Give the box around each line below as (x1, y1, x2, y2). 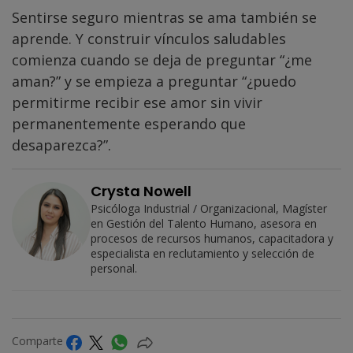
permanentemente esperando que (12, 114, 246, 134)
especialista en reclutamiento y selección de (91, 246, 314, 262)
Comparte (12, 333, 66, 349)
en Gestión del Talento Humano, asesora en (91, 216, 317, 232)
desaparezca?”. (12, 136, 111, 155)
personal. (91, 261, 137, 277)
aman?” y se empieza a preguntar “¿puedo (12, 72, 296, 91)
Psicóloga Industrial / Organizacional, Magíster (91, 201, 327, 217)
